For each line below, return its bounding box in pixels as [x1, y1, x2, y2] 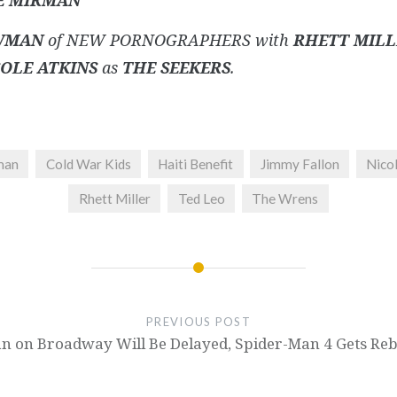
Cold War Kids [45, 156, 131, 172]
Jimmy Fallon [260, 156, 339, 172]
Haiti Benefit [158, 156, 234, 172]
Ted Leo [177, 191, 225, 207]
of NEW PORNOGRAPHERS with [43, 29, 293, 51]
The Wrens [252, 191, 319, 207]
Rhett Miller [78, 191, 151, 207]
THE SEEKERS [121, 57, 230, 79]
